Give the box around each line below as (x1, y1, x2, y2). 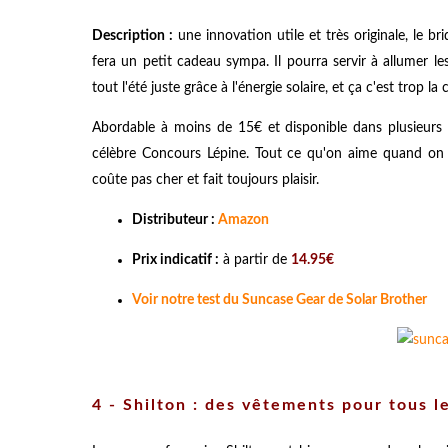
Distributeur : (132, 212, 218, 227)
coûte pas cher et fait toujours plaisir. (92, 172, 319, 187)
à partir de (219, 252, 291, 267)
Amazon (218, 212, 269, 227)
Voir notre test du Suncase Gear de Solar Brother (132, 292, 427, 307)
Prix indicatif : (132, 252, 219, 267)
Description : (92, 28, 173, 43)
